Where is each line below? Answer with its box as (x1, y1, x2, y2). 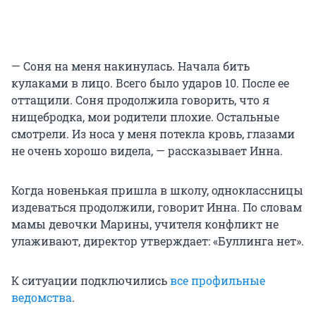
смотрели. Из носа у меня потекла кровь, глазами (11, 126, 295, 142)
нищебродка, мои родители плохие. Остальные (11, 109, 279, 125)
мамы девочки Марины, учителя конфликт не (11, 217, 279, 232)
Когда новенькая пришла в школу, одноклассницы (11, 183, 303, 198)
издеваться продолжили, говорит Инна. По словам (11, 200, 302, 215)
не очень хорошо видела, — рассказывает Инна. (11, 143, 283, 159)
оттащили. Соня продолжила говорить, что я (11, 92, 269, 108)
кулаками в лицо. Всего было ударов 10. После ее (11, 75, 289, 91)
